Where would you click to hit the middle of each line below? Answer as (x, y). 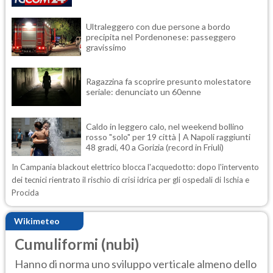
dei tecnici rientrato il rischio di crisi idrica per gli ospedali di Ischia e (130, 179)
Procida (25, 192)
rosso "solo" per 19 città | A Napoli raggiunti (168, 136)
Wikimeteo (37, 221)
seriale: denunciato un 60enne (144, 92)
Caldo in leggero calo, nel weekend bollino (165, 126)
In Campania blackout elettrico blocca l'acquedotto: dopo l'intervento (135, 167)
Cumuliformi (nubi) (77, 244)
